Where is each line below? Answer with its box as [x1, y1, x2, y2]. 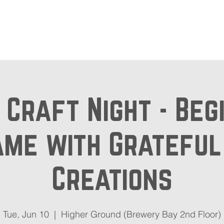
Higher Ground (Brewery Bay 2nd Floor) [61, 208, 221, 220]
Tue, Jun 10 [3, 208, 49, 220]
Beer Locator [58, 21, 152, 40]
